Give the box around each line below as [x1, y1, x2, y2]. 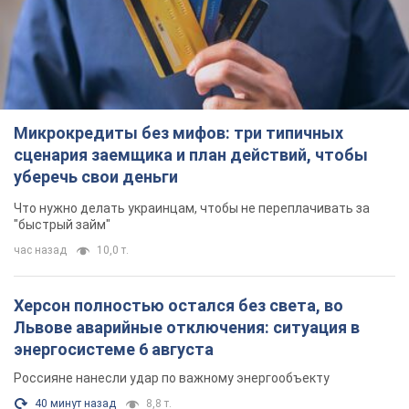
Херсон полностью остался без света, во [14, 296, 343, 316]
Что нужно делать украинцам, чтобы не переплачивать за [14, 201, 370, 216]
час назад [14, 244, 67, 257]
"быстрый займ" [14, 217, 110, 233]
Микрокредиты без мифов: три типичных [14, 123, 343, 143]
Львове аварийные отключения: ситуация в [14, 318, 360, 338]
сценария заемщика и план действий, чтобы [14, 145, 368, 165]
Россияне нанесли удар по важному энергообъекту [14, 371, 330, 386]
